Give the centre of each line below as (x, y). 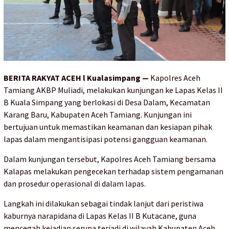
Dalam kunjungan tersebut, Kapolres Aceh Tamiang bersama (110, 159)
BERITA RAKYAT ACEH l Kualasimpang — (76, 77)
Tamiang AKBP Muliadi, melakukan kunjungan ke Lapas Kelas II (113, 90)
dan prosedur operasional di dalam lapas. (75, 183)
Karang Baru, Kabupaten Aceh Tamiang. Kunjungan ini (98, 114)
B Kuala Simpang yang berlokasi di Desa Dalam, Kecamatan (107, 102)
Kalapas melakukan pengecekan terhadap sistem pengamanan (113, 171)
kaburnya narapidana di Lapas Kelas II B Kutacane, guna (100, 215)
